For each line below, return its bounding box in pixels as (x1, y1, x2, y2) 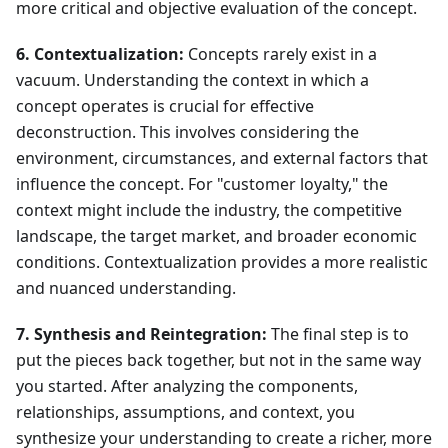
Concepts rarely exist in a (184, 43, 377, 66)
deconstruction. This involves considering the (16, 121, 359, 144)
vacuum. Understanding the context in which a (16, 69, 369, 92)
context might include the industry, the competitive (16, 199, 402, 222)
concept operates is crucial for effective (16, 95, 314, 118)
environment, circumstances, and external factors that (16, 147, 428, 170)
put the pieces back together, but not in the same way (16, 349, 421, 372)
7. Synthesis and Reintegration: (16, 323, 267, 346)
